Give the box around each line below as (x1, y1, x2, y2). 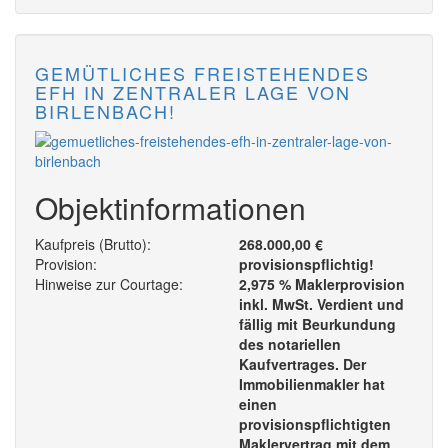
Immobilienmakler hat (239, 374, 385, 395)
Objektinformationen (35, 186, 306, 230)
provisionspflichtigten (239, 414, 391, 435)
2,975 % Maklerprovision (239, 274, 405, 295)
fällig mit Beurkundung (239, 314, 396, 335)
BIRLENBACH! (35, 98, 176, 125)
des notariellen (239, 334, 341, 355)
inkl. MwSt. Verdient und (239, 294, 404, 315)
